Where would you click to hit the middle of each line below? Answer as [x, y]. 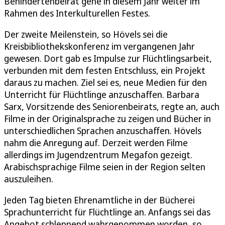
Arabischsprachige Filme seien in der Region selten [105, 166]
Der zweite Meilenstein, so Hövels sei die [86, 34]
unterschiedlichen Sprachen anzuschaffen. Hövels [103, 130]
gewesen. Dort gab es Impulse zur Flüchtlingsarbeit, [108, 58]
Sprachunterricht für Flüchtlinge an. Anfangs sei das [107, 212]
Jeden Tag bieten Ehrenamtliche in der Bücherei [99, 200]
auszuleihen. [29, 179]
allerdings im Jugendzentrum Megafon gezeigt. [98, 154]
